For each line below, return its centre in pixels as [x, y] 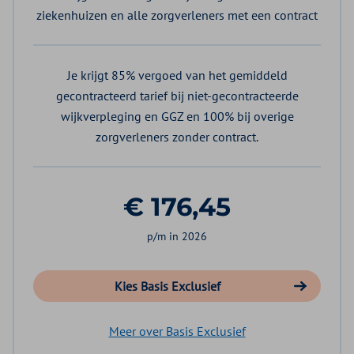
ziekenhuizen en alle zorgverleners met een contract [177, 15]
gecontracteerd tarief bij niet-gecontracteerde [177, 96]
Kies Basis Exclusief [168, 286]
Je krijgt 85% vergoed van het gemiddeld [177, 75]
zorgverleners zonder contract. [177, 137]
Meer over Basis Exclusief [177, 331]
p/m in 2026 [177, 237]
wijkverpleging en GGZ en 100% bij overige [177, 117]
